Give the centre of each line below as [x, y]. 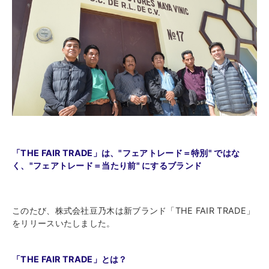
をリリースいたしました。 [64, 223]
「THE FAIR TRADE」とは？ [70, 259]
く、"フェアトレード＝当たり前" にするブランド [107, 165]
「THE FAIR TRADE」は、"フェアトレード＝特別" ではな [126, 153]
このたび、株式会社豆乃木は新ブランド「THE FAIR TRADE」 [134, 210]
